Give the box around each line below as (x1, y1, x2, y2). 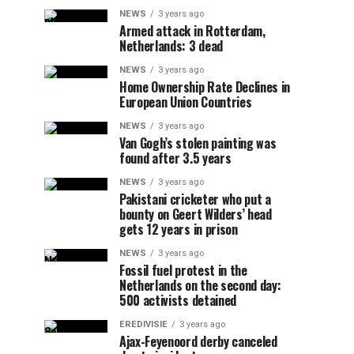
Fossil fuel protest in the (119, 261, 247, 280)
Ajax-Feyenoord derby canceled (119, 332, 277, 351)
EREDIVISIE (119, 319, 168, 330)
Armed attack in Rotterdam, (119, 21, 265, 40)
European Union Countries (119, 92, 252, 111)
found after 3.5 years (119, 149, 232, 168)
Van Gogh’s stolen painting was (119, 134, 277, 153)
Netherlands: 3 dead (119, 36, 223, 55)
